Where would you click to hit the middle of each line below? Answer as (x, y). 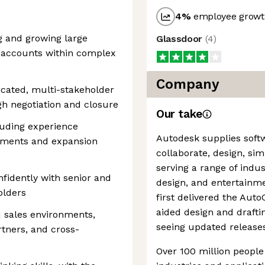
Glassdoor (181, 39)
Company (188, 84)
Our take (179, 114)
